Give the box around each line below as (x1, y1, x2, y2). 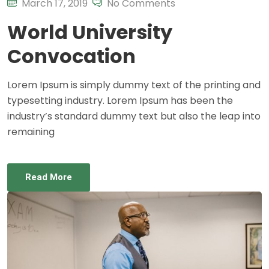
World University (7, 18, 172, 46)
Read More (25, 171, 72, 183)
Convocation (7, 42, 136, 70)
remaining (7, 124, 55, 139)
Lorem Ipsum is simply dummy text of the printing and (7, 77, 261, 92)
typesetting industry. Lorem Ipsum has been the (7, 93, 233, 107)
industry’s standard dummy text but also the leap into (7, 109, 261, 123)
